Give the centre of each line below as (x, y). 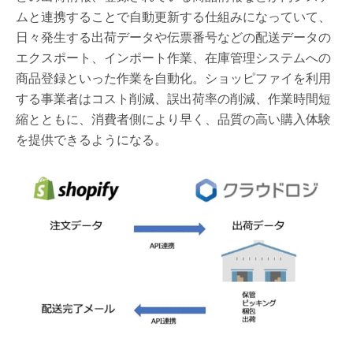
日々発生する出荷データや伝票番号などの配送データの (173, 37)
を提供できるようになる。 (91, 139)
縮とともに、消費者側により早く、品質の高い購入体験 (173, 119)
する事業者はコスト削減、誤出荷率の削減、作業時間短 (173, 98)
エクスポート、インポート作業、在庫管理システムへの (173, 57)
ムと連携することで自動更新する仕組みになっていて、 (173, 16)
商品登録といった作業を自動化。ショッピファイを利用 (173, 78)
